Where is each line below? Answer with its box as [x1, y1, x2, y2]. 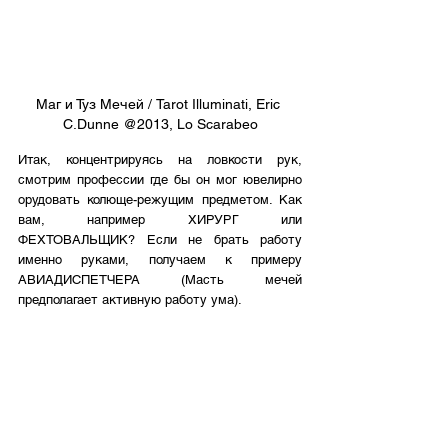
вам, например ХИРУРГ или [18, 212, 302, 228]
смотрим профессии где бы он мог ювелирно [18, 172, 302, 188]
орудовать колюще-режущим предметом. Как [18, 192, 302, 208]
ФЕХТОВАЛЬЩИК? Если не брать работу [18, 232, 302, 248]
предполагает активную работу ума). [18, 292, 242, 308]
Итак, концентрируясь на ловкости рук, [18, 152, 302, 168]
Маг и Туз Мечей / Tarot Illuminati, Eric [36, 96, 284, 113]
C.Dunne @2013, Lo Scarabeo [62, 116, 258, 133]
